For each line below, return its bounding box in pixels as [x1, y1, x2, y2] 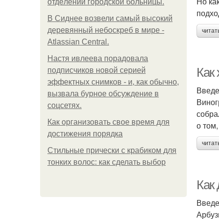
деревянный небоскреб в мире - [47, 26, 164, 34]
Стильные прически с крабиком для [47, 146, 176, 154]
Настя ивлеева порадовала [47, 54, 148, 63]
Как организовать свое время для [47, 118, 170, 126]
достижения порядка [47, 130, 123, 138]
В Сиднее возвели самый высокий [47, 14, 173, 22]
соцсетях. [47, 101, 82, 109]
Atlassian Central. [47, 38, 109, 46]
